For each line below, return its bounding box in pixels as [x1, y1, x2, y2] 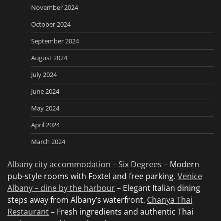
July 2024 [31, 70, 57, 79]
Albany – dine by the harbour [7, 182, 115, 193]
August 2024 [31, 53, 67, 62]
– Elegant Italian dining [115, 182, 200, 193]
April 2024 [31, 120, 60, 129]
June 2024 [31, 86, 59, 96]
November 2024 [31, 2, 78, 12]
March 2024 [31, 137, 65, 146]
